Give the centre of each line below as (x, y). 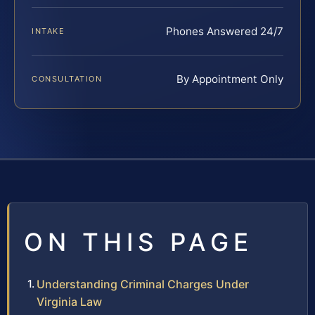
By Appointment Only (230, 79)
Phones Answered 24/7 (225, 31)
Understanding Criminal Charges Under (143, 284)
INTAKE (49, 31)
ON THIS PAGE (139, 242)
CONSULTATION (67, 78)
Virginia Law (69, 301)
